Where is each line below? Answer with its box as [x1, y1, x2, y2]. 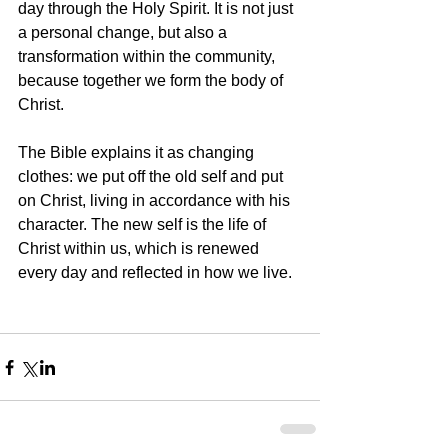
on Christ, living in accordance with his [18, 192, 294, 209]
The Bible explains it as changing [18, 144, 258, 161]
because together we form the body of [18, 72, 287, 89]
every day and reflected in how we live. [18, 264, 292, 281]
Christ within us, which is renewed [18, 240, 263, 257]
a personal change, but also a [18, 24, 231, 41]
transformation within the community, [18, 48, 279, 65]
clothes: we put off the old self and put [18, 168, 287, 185]
